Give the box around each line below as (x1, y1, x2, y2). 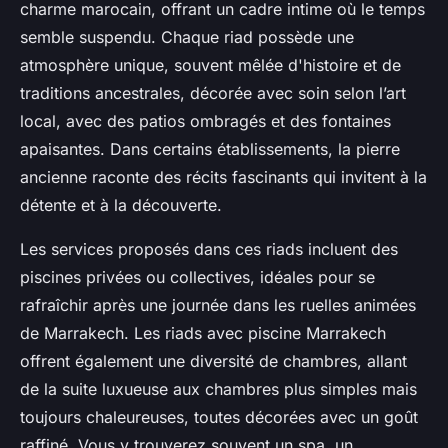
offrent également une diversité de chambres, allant (20, 351, 407, 372)
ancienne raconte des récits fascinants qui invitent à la (20, 167, 427, 188)
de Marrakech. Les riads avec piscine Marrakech (20, 323, 386, 344)
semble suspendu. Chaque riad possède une (20, 27, 354, 48)
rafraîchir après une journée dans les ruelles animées (20, 295, 416, 316)
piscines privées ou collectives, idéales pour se (20, 267, 375, 288)
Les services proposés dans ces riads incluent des (20, 239, 398, 260)
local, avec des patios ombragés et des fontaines (20, 111, 391, 132)
